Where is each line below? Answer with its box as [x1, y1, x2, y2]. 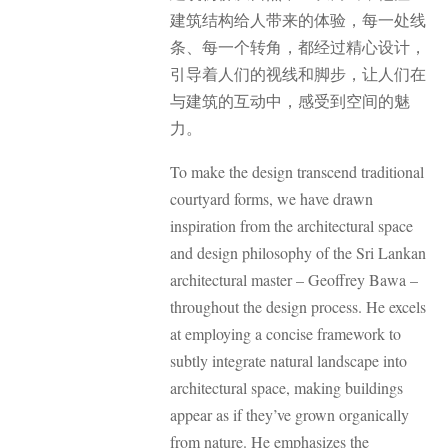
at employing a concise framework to [170, 322, 401, 344]
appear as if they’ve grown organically [170, 403, 409, 425]
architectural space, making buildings [170, 376, 403, 398]
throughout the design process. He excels [170, 295, 426, 317]
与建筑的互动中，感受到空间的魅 [170, 90, 410, 112]
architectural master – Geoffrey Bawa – [170, 268, 418, 290]
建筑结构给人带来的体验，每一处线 [170, 9, 426, 31]
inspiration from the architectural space [170, 214, 413, 236]
